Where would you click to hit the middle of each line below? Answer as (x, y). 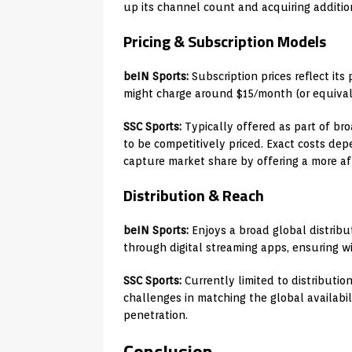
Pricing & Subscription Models (225, 41)
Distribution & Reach (194, 195)
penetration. (156, 315)
